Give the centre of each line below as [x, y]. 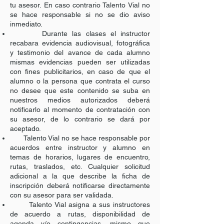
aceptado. [25, 128]
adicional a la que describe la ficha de [80, 176]
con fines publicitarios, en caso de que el [80, 71]
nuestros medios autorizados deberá [80, 100]
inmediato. [26, 24]
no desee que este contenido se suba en [80, 90]
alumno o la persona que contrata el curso [80, 81]
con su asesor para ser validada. [62, 195]
